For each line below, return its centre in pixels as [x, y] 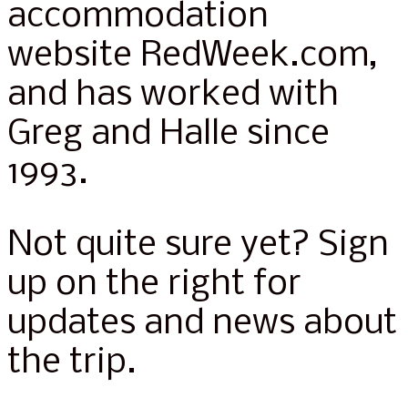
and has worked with [173, 96]
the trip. [72, 363]
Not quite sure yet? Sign [198, 246]
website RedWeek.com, [193, 56]
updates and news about [202, 324]
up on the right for [154, 285]
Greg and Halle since [168, 135]
